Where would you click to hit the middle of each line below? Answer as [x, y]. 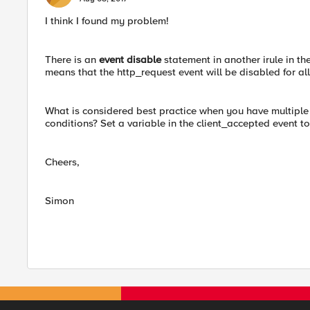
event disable [130, 60]
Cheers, [62, 162]
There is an [72, 60]
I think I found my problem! [107, 21]
